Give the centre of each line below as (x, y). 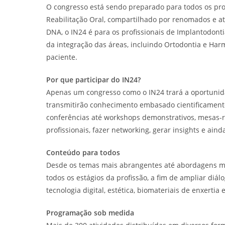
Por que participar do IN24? (93, 80)
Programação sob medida (90, 213)
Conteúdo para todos (83, 153)
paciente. (62, 57)
